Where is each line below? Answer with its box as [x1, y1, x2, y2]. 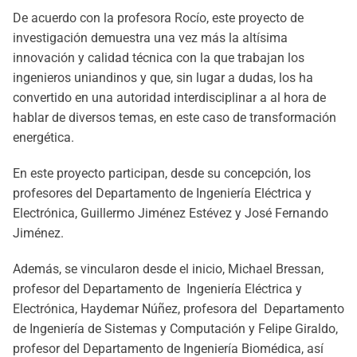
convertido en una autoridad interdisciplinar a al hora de [13, 90, 326, 105]
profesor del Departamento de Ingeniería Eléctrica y [13, 281, 302, 296]
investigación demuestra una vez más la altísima [13, 30, 288, 45]
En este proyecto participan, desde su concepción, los [13, 166, 311, 181]
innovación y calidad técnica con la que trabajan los [13, 50, 304, 65]
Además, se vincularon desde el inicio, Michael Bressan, [13, 261, 324, 277]
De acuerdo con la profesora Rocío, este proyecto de [13, 10, 304, 25]
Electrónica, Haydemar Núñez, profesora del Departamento [13, 301, 344, 316]
